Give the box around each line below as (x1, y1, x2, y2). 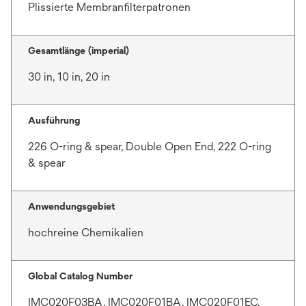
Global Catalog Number (28, 270, 133, 281)
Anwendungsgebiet (28, 201, 115, 212)
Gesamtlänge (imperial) (28, 45, 129, 56)
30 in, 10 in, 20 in (28, 70, 110, 83)
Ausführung (28, 115, 80, 126)
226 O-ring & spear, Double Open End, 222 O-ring (28, 140, 271, 153)
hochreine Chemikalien (28, 226, 143, 239)
